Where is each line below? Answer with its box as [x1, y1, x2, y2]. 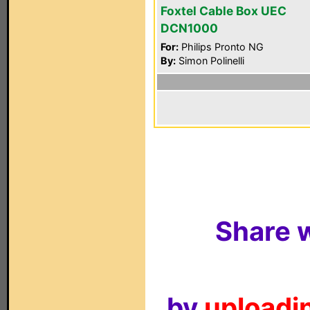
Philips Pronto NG [179, 41, 264, 53]
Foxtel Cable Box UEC [161, 3, 286, 18]
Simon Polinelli [176, 55, 244, 66]
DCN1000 [161, 21, 218, 35]
